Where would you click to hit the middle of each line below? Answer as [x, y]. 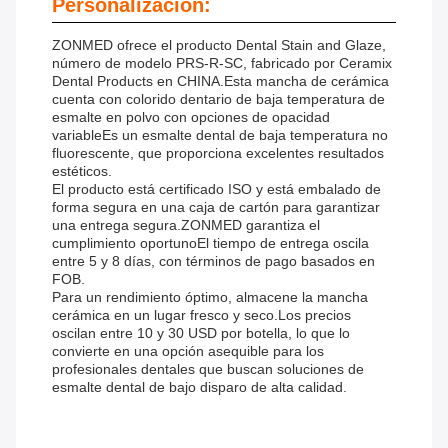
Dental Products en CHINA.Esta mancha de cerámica [220, 81]
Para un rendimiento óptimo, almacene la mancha [210, 297]
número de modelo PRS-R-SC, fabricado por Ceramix [222, 63]
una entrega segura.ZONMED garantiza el [186, 225]
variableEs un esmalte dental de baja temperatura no [220, 135]
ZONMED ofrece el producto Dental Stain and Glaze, [219, 45]
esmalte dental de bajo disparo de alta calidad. [199, 387]
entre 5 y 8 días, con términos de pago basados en [213, 261]
